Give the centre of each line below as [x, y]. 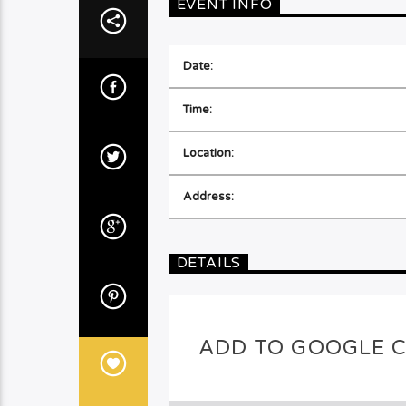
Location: [208, 154]
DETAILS [209, 263]
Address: [208, 197]
